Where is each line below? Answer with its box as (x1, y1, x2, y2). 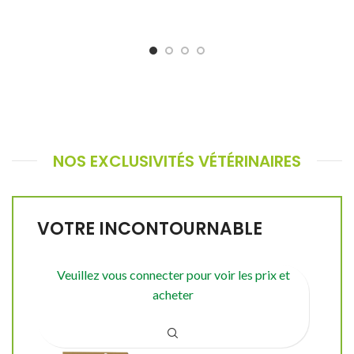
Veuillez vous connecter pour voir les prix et (56, 266, 290, 282)
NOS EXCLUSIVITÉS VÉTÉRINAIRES (53, 149, 301, 172)
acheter (153, 286, 194, 302)
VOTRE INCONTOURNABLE (37, 216, 262, 241)
